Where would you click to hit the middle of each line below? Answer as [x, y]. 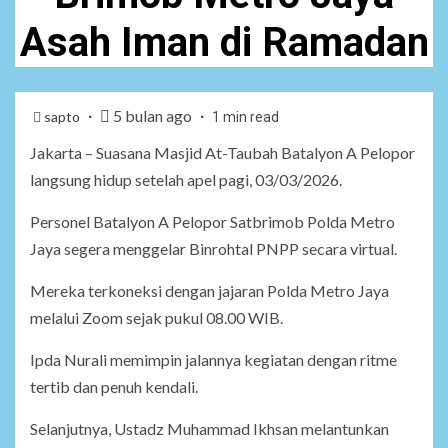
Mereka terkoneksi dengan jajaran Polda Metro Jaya [209, 291]
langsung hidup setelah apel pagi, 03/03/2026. [186, 180]
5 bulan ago [152, 116]
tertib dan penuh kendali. [114, 387]
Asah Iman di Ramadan [224, 43]
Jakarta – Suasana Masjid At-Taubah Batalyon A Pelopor [222, 153]
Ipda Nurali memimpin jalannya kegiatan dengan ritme [213, 360]
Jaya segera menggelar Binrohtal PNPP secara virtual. [213, 249]
